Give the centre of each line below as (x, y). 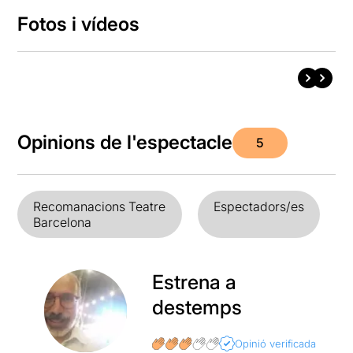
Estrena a (194, 282)
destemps (197, 307)
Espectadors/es (258, 206)
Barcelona (63, 222)
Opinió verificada (276, 343)
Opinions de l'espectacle (125, 143)
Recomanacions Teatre (100, 206)
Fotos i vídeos (79, 24)
